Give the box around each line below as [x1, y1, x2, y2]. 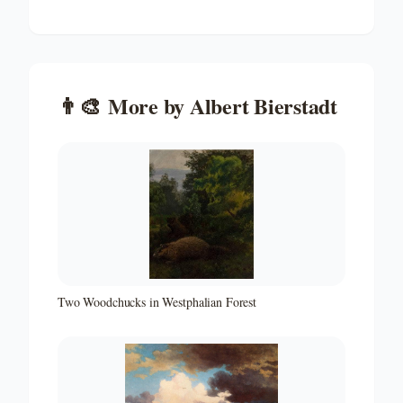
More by [107, 89, 190, 121]
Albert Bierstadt [189, 89, 338, 121]
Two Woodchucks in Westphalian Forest [58, 292, 256, 310]
